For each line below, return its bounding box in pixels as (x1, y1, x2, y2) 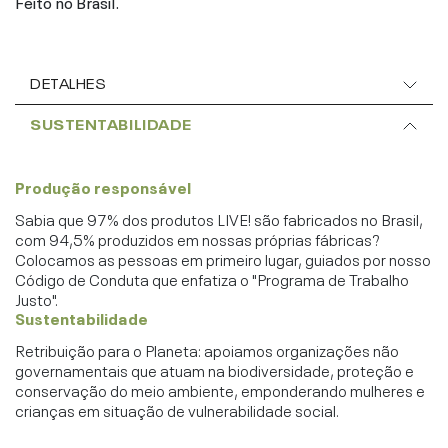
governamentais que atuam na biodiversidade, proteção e (15, 356, 414, 381)
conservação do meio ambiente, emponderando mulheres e (15, 376, 425, 401)
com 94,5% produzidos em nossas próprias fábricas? (15, 225, 379, 250)
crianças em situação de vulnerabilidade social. (15, 396, 339, 421)
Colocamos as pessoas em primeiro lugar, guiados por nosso (15, 245, 431, 270)
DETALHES (30, 71, 107, 92)
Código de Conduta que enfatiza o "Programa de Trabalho (15, 265, 409, 290)
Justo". (15, 285, 58, 310)
